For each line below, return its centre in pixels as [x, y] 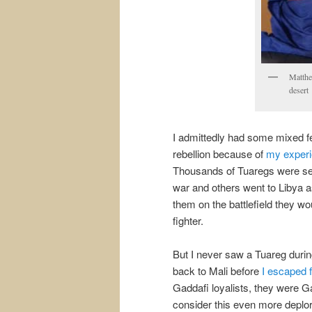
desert [299, 90]
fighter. [188, 220]
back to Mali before [217, 271]
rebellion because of [219, 153]
